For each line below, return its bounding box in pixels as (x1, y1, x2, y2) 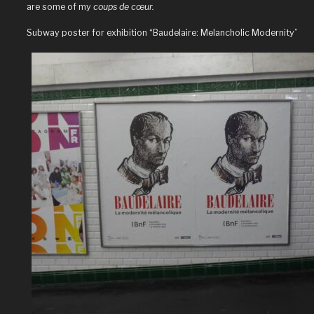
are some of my (26, 1, 93, 13)
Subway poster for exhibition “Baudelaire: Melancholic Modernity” (26, 27, 298, 39)
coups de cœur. (93, 1, 154, 13)
